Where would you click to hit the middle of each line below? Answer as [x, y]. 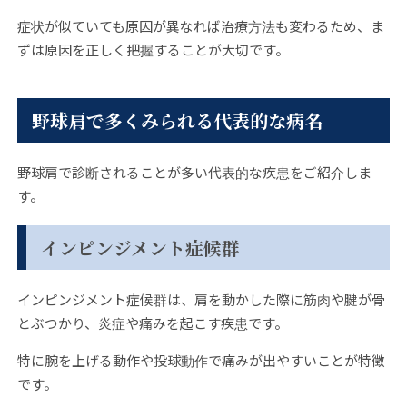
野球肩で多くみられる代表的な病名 [177, 120]
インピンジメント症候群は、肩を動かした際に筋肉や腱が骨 [201, 300]
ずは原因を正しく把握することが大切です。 [153, 50]
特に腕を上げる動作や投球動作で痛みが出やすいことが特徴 [201, 361]
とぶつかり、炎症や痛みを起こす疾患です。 [152, 323]
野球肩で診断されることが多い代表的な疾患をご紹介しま [194, 172]
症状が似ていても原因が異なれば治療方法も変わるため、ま [200, 26]
